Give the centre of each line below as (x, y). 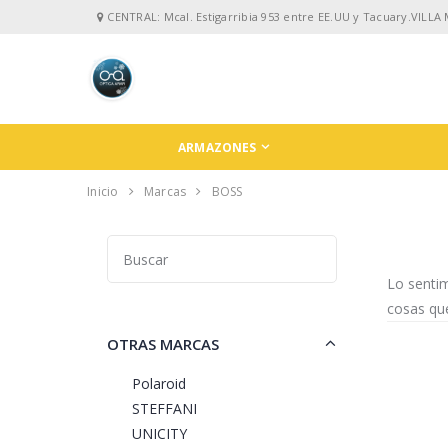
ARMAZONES (217, 147)
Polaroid (159, 384)
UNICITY (159, 434)
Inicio (103, 191)
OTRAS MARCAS (163, 344)
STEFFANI (164, 409)
